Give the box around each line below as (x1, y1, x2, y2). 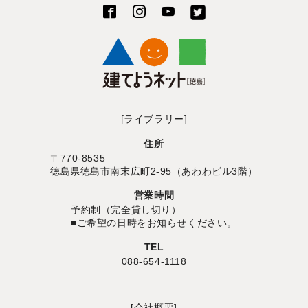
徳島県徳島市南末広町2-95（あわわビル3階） (50, 165, 258, 177)
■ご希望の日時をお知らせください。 (71, 217, 237, 228)
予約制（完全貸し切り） (71, 203, 181, 215)
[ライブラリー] (120, 113, 188, 124)
